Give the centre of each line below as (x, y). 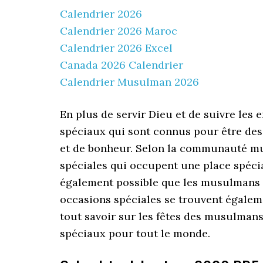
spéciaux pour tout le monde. (135, 233)
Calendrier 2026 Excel (116, 48)
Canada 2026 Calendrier (122, 65)
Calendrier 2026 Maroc (119, 31)
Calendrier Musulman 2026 (129, 82)
